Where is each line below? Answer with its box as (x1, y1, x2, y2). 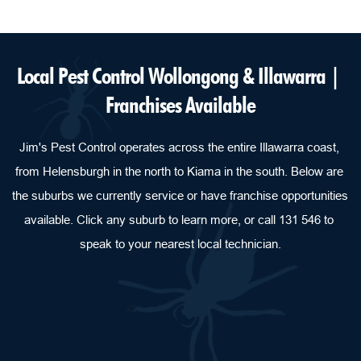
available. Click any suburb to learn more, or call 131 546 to (24, 212, 334, 226)
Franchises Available (106, 90, 255, 118)
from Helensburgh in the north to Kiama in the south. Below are (15, 164, 343, 178)
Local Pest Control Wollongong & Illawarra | (17, 61, 340, 89)
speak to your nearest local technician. (80, 236, 281, 251)
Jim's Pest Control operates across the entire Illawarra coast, (19, 139, 339, 154)
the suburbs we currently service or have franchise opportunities (12, 188, 348, 202)
